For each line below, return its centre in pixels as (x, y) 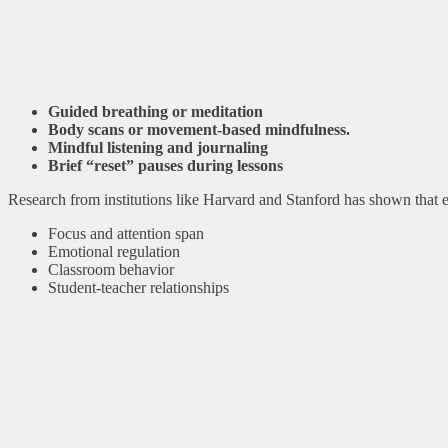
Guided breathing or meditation (155, 112)
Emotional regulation (114, 252)
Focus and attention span (126, 234)
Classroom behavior (111, 270)
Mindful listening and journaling (158, 148)
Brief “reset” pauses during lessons (165, 166)
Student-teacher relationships (138, 288)
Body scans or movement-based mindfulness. (201, 130)
